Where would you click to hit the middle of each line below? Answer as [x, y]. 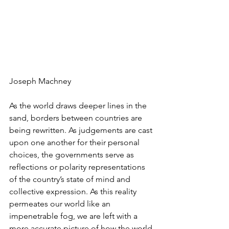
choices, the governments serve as [73, 155]
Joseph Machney [40, 81]
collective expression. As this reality [74, 192]
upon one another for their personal [75, 143]
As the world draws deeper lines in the [79, 106]
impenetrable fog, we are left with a [74, 216]
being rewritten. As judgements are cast [82, 130]
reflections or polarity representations [78, 167]
